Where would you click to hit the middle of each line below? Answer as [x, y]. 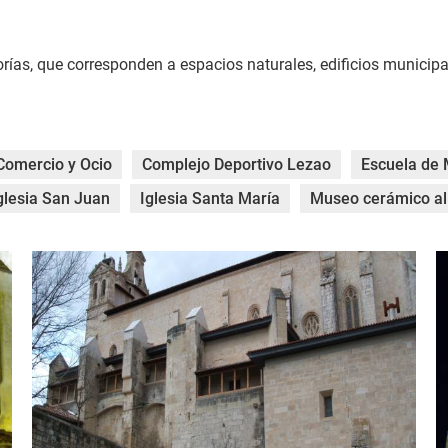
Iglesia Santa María [210, 199]
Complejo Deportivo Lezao [236, 165]
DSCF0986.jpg [82, 262]
